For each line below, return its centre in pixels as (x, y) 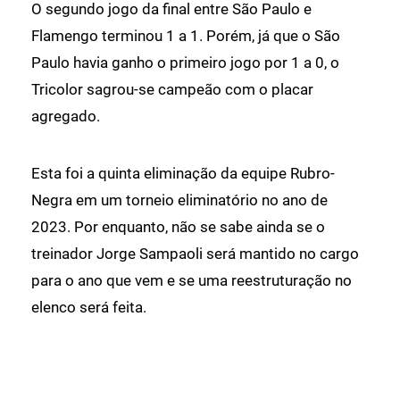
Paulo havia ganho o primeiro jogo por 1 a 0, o (185, 63)
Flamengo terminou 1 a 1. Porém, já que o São (186, 36)
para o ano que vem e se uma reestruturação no (192, 281)
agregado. (66, 117)
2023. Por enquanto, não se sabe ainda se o (178, 227)
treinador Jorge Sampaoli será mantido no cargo (195, 254)
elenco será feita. (89, 308)
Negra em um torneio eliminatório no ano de (179, 200)
